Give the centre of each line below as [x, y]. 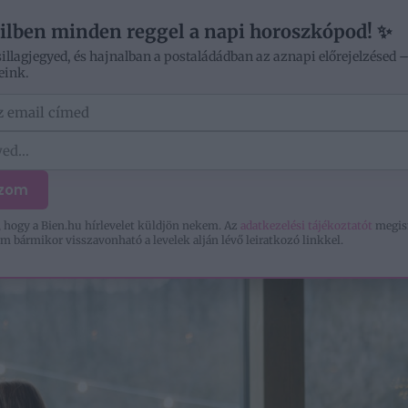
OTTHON [92, 75]
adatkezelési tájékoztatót [306, 225]
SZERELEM [206, 75]
